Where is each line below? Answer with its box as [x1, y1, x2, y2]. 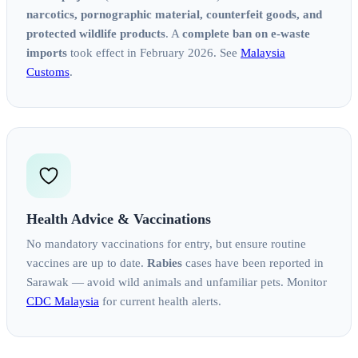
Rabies [147, 257, 182, 270]
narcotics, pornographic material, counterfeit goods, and [26, 8, 322, 22]
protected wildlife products [26, 27, 165, 41]
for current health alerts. [99, 295, 221, 308]
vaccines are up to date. [26, 257, 147, 270]
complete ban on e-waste [182, 27, 310, 41]
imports [26, 46, 67, 60]
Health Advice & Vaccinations [26, 211, 211, 228]
